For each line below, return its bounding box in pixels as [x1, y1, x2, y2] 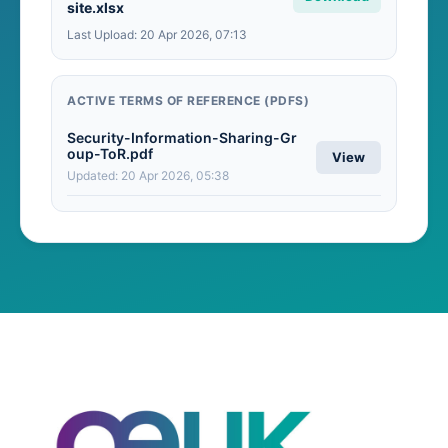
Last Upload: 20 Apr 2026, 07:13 [67, 26, 247, 42]
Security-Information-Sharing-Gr [67, 128, 297, 146]
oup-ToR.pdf [67, 144, 153, 162]
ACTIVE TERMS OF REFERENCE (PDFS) [67, 92, 309, 108]
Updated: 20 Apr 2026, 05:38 [67, 167, 229, 183]
